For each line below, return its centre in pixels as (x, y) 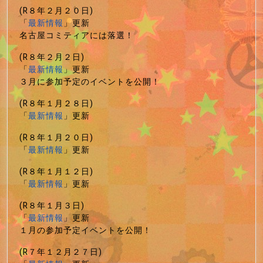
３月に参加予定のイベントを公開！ (90, 82)
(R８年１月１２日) (56, 171)
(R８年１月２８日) (56, 103)
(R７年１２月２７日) (61, 252)
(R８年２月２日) (52, 57)
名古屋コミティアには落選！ (77, 35)
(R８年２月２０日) (56, 11)
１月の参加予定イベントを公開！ (85, 230)
